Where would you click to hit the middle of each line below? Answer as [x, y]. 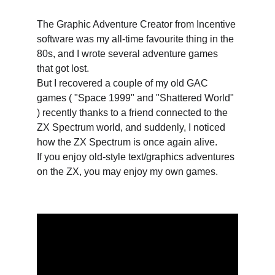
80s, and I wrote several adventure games [129, 54]
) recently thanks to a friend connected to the [134, 113]
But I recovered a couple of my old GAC [124, 83]
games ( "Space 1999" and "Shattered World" [137, 98]
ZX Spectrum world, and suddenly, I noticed [132, 127]
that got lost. [64, 68]
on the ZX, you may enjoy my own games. [127, 172]
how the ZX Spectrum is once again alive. [127, 142]
